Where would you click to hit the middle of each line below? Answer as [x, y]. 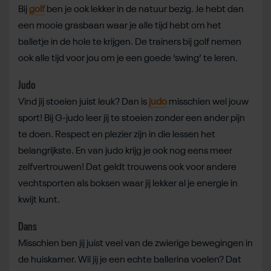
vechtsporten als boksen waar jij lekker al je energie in [128, 184]
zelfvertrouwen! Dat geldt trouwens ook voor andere [127, 167]
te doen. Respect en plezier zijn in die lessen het [117, 135]
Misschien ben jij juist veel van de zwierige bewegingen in [135, 243]
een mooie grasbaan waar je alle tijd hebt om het [120, 26]
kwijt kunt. [40, 200]
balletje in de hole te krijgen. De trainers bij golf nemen [130, 42]
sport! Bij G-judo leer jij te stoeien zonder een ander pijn [132, 118]
